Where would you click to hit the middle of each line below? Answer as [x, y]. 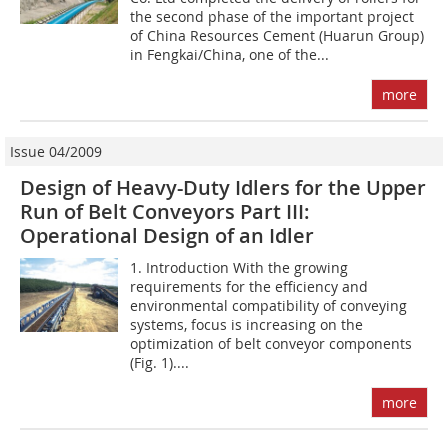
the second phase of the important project [272, 17]
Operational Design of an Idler [167, 236]
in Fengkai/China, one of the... [230, 55]
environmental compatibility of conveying [269, 306]
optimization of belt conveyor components [271, 344]
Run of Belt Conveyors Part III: [165, 212]
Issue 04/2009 [56, 152]
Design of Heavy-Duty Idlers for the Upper [223, 188]
